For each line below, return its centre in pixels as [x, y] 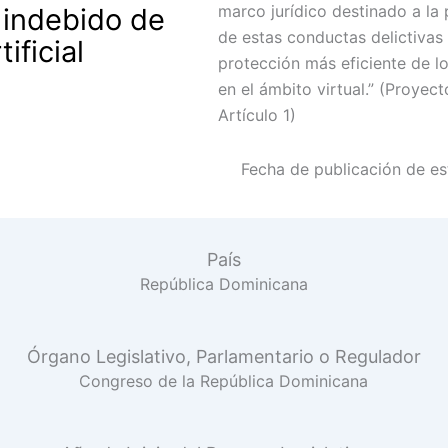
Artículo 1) [257, 115]
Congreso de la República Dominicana [224, 381]
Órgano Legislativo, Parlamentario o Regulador [223, 356]
